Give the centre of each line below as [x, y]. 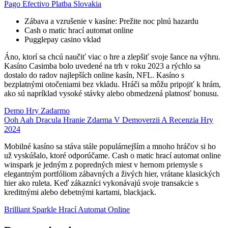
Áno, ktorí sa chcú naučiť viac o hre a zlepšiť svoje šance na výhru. [112, 57]
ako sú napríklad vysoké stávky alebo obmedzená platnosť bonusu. [111, 94]
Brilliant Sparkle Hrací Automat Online [67, 210]
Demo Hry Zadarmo [37, 111]
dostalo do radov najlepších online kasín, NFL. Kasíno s [94, 75]
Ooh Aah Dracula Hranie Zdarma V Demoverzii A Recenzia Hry [109, 120]
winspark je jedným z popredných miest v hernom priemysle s [103, 165]
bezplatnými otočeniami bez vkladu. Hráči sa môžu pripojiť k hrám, [112, 84]
